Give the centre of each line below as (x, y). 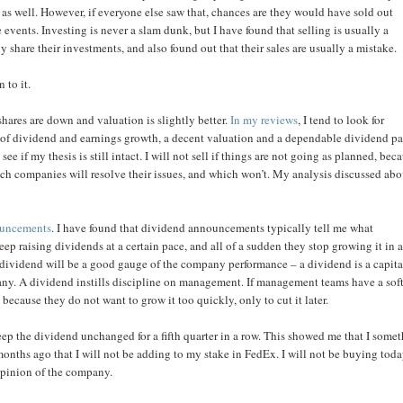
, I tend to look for (341, 120)
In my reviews (264, 120)
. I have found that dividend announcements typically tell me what (213, 228)
